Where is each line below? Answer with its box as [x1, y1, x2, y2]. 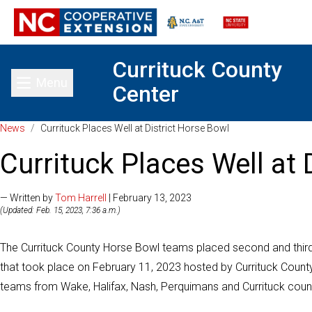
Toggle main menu [41, 84, 143, 99]
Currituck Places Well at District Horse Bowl [40, 123, 229, 134]
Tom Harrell [55, 192, 107, 203]
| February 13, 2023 [107, 192, 192, 203]
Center [112, 81, 179, 107]
